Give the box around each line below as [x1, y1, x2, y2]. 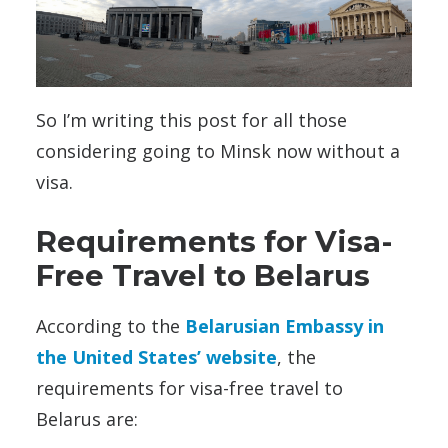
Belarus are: [36, 407, 138, 432]
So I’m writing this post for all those [36, 108, 347, 133]
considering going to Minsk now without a [36, 139, 400, 164]
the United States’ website [36, 345, 277, 370]
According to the [36, 314, 185, 339]
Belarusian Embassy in [185, 314, 384, 339]
